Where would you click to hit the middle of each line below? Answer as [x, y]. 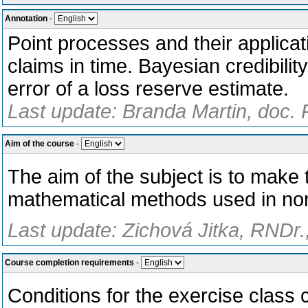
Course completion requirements [69, 263]
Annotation [26, 19]
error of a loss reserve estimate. [148, 89]
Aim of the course [40, 144]
